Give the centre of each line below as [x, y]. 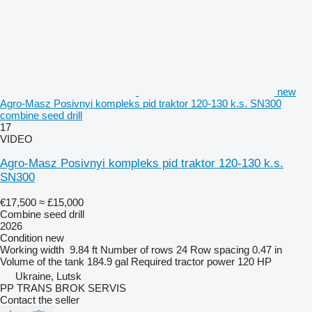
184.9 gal [108, 262]
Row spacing [220, 250]
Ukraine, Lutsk [48, 276]
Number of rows [137, 250]
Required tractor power [183, 262]
